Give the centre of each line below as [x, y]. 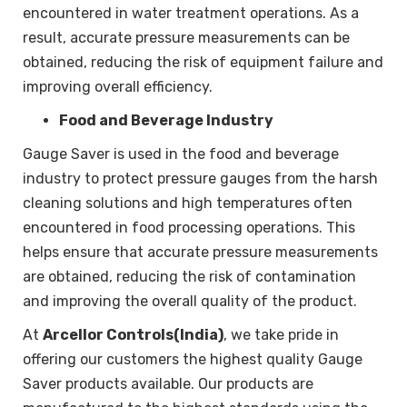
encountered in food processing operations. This [189, 227]
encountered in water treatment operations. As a [191, 13]
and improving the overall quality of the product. [190, 301]
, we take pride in [281, 334]
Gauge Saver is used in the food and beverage [181, 154]
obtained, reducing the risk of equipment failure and [203, 62]
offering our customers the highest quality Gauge [193, 359]
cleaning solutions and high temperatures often [188, 203]
